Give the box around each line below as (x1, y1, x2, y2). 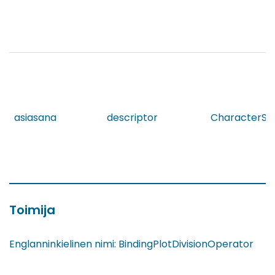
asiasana (14, 110, 56, 125)
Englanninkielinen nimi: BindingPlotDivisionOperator (9, 237, 254, 252)
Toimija (9, 201, 55, 219)
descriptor (107, 110, 158, 125)
